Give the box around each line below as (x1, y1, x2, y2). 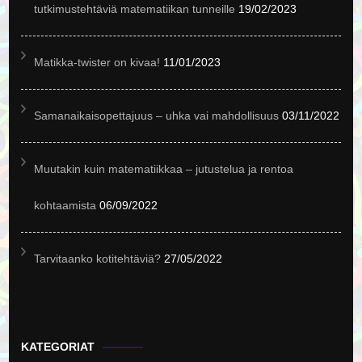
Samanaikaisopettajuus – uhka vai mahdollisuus (34, 109, 280, 122)
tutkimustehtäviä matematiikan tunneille (34, 2, 236, 15)
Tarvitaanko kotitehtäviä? (34, 252, 162, 265)
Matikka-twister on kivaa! (34, 56, 161, 69)
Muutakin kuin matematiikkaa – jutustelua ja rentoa (34, 162, 294, 175)
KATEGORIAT (21, 340, 95, 353)
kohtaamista (34, 199, 97, 212)
